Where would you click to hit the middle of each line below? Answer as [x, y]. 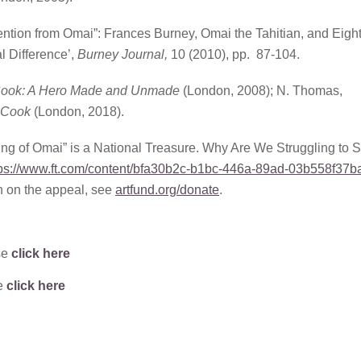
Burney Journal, [122, 55]
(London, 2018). [77, 112]
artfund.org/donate [167, 190]
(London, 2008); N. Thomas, [261, 91]
